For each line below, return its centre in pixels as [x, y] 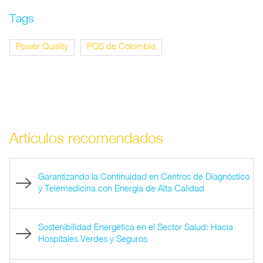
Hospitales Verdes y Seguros [92, 238]
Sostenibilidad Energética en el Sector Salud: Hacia [135, 226]
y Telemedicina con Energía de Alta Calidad [121, 188]
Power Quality [42, 45]
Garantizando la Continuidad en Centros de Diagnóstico [144, 176]
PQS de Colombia [121, 45]
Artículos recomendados [86, 137]
